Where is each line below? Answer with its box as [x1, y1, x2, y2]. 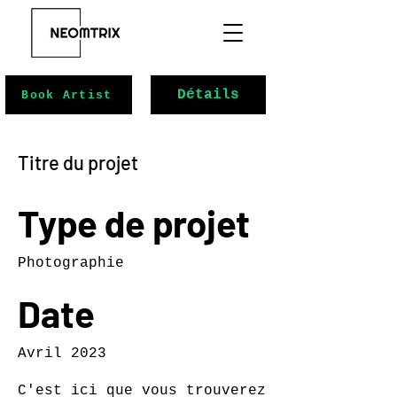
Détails [177, 87, 239, 103]
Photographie [18, 255, 124, 271]
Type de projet [18, 200, 250, 245]
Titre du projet [18, 151, 138, 174]
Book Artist [21, 88, 113, 102]
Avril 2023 [18, 346, 106, 362]
